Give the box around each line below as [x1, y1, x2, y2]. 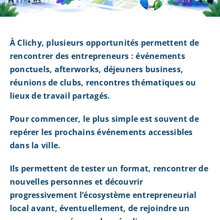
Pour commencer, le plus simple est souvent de [9, 113, 199, 125]
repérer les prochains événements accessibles [9, 127, 193, 138]
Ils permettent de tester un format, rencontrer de [9, 163, 208, 174]
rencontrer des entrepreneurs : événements [9, 51, 185, 62]
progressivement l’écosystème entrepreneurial [9, 190, 197, 201]
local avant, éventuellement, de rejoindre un [9, 203, 190, 214]
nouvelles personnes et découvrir [9, 176, 143, 188]
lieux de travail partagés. [9, 90, 110, 102]
